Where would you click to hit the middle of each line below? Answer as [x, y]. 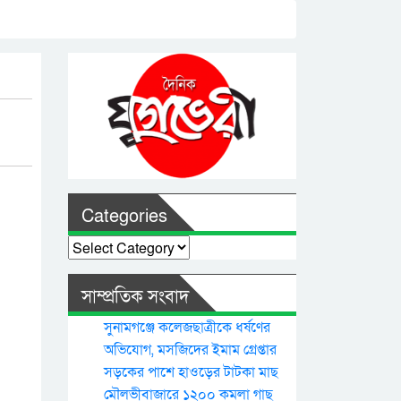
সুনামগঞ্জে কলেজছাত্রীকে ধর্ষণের [187, 328]
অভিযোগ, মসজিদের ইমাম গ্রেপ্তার [190, 350]
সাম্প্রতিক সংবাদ [135, 297]
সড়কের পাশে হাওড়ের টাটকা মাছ [191, 372]
